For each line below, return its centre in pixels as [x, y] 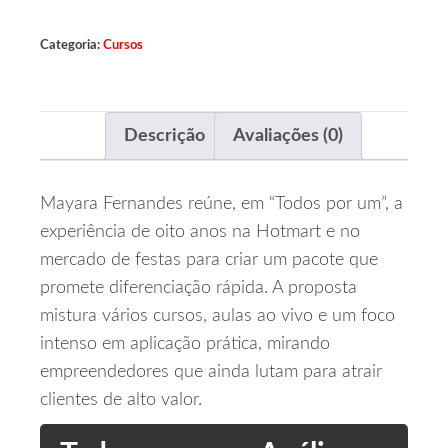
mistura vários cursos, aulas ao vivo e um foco [217, 316]
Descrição [164, 136]
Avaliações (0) [287, 136]
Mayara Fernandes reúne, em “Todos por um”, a [221, 204]
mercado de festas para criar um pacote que [209, 260]
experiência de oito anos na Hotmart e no [200, 232]
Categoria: [71, 45]
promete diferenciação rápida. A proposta [198, 288]
